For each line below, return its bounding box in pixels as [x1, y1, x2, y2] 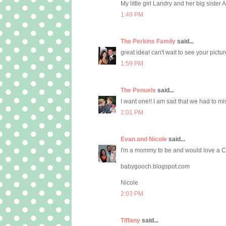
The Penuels [121, 87, 156, 94]
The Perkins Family [121, 38, 176, 45]
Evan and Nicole [121, 136, 167, 143]
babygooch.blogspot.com [121, 163, 190, 171]
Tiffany [121, 217, 140, 224]
